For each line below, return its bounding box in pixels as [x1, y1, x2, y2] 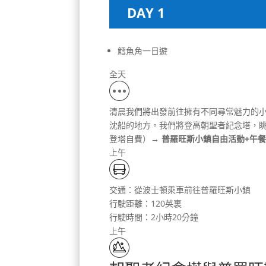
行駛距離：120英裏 [109, 198, 182, 210]
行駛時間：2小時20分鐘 [109, 211, 199, 223]
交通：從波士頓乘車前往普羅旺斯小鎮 [109, 184, 251, 196]
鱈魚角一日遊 [118, 45, 168, 57]
